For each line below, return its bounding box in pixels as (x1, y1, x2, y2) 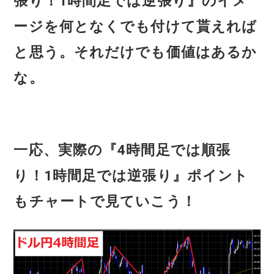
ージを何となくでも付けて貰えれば (13, 18, 257, 35)
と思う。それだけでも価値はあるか (13, 44, 257, 61)
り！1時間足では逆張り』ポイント (13, 168, 249, 185)
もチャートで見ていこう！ (13, 193, 196, 210)
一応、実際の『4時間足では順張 (13, 142, 231, 159)
